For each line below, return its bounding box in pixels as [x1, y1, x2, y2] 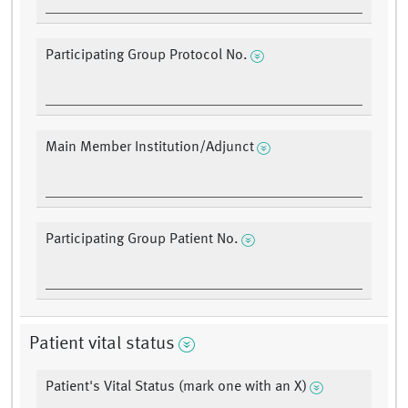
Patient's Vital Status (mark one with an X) [46, 380, 307, 395]
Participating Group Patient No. [46, 232, 239, 248]
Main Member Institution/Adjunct [46, 140, 254, 156]
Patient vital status [29, 335, 175, 354]
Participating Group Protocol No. [46, 48, 248, 64]
